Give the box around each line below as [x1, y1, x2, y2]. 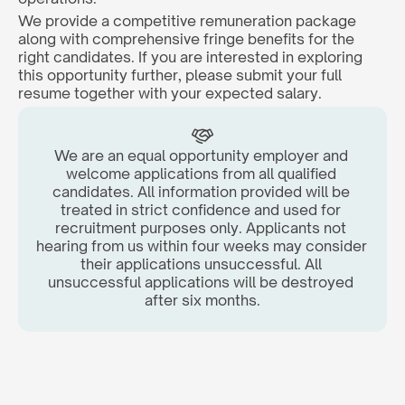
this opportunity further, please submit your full [18, 66, 342, 84]
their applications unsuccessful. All [80, 255, 322, 273]
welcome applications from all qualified [65, 165, 336, 183]
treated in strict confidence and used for [61, 201, 341, 219]
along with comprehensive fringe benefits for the [18, 30, 354, 48]
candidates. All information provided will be [52, 183, 350, 201]
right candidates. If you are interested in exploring [18, 48, 363, 66]
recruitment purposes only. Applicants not [55, 219, 346, 237]
